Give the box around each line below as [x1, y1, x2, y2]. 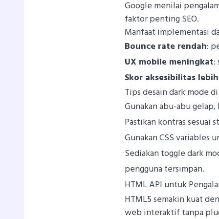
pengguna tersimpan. [125, 162, 205, 176]
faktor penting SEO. [125, 12, 199, 26]
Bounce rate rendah [125, 39, 207, 54]
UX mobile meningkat [125, 55, 214, 69]
